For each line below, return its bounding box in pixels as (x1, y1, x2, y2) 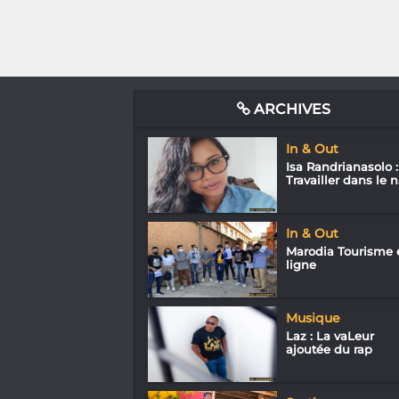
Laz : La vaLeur (285, 328, 374, 343)
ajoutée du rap (285, 341, 372, 356)
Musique (285, 309, 340, 326)
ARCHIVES (250, 100, 331, 118)
